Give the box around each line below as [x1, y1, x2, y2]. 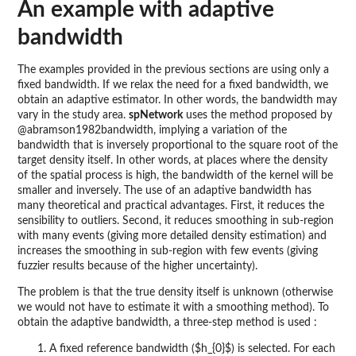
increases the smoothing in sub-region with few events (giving [17, 246, 318, 257]
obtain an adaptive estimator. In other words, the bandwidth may [17, 95, 337, 106]
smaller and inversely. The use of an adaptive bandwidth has [17, 185, 311, 197]
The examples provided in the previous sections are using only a [17, 64, 329, 76]
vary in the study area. [17, 110, 129, 122]
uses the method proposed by [183, 110, 332, 122]
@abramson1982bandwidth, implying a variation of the [17, 125, 287, 137]
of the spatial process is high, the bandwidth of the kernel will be [17, 170, 333, 182]
